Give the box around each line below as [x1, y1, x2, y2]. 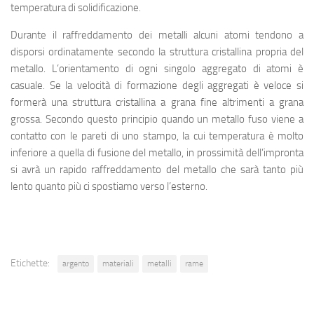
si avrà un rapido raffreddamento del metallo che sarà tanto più [11, 163, 303, 176]
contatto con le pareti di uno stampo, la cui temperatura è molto [11, 130, 303, 142]
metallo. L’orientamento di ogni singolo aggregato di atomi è [11, 62, 303, 75]
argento [62, 259, 89, 268]
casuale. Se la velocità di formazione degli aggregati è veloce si [11, 79, 303, 92]
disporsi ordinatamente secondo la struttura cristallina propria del [11, 46, 303, 58]
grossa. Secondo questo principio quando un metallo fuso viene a [11, 113, 303, 125]
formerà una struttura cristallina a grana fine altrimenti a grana [11, 96, 303, 109]
